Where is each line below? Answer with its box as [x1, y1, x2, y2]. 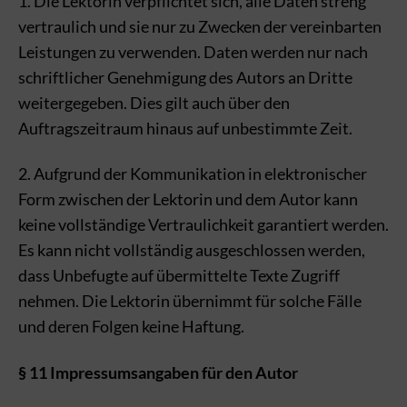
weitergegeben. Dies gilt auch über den [18, 92, 290, 113]
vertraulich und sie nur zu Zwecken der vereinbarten [18, 15, 382, 36]
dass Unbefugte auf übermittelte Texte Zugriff [18, 265, 340, 285]
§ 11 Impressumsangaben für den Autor [18, 362, 298, 382]
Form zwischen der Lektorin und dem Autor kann [18, 189, 358, 209]
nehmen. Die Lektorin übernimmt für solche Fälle [18, 291, 362, 311]
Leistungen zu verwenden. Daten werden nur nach [18, 41, 368, 62]
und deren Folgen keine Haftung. [18, 316, 244, 336]
